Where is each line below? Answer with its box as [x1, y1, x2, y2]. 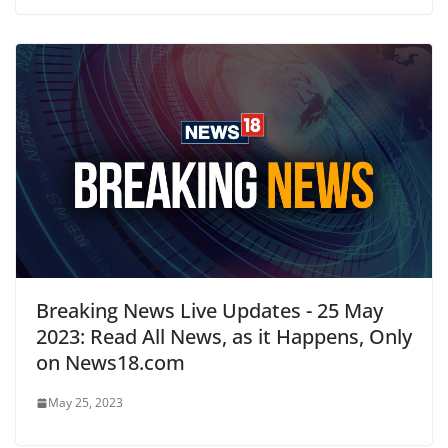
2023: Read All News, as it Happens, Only [36, 323, 412, 350]
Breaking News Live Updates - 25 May [36, 297, 383, 324]
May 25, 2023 [48, 394, 123, 411]
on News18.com [36, 349, 185, 376]
